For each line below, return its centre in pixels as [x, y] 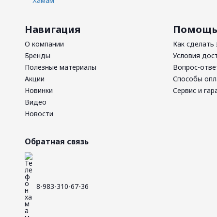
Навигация [53, 29]
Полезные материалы [61, 67]
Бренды [38, 55]
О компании [44, 44]
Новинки [39, 90]
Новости [39, 114]
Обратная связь [57, 141]
